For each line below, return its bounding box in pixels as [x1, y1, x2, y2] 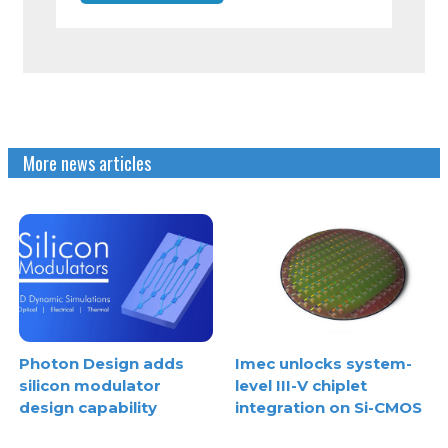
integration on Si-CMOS [235, 398, 422, 418]
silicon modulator [19, 376, 162, 396]
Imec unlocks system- [235, 354, 412, 374]
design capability [19, 398, 158, 418]
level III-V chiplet [235, 376, 367, 396]
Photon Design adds [19, 354, 185, 374]
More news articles [23, 149, 152, 176]
